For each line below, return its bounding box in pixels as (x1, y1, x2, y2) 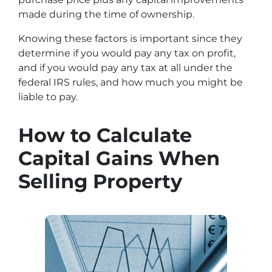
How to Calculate (18, 123, 192, 147)
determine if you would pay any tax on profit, (18, 47, 236, 59)
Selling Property (18, 169, 182, 193)
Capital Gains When (18, 146, 220, 170)
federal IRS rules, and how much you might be (18, 76, 243, 88)
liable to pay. (18, 91, 78, 103)
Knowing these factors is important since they (18, 33, 242, 44)
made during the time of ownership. (18, 8, 194, 20)
